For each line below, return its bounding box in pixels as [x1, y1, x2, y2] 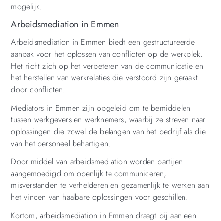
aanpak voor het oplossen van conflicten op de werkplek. [11, 48, 203, 60]
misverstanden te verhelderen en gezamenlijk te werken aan [11, 180, 209, 191]
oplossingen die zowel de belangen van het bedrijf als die [11, 126, 206, 138]
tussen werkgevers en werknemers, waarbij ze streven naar [11, 114, 206, 126]
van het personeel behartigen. [11, 138, 111, 149]
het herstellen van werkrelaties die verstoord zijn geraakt [11, 72, 198, 84]
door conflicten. [11, 84, 66, 96]
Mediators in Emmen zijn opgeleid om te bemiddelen [11, 102, 191, 114]
